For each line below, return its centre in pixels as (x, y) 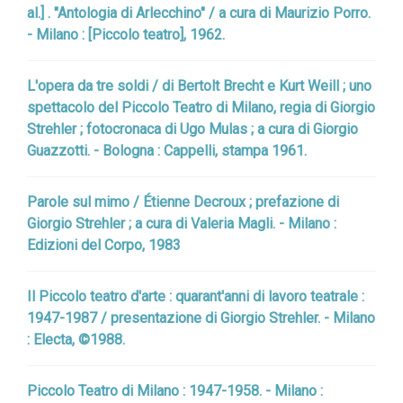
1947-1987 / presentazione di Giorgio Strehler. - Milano (201, 318)
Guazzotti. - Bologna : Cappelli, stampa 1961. (167, 151)
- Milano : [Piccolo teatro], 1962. (126, 35)
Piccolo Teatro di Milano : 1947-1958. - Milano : (175, 391)
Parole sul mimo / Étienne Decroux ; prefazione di (183, 202)
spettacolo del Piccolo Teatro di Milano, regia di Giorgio (201, 107)
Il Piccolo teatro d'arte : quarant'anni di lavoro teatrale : (196, 296)
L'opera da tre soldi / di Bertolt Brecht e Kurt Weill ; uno (199, 86)
